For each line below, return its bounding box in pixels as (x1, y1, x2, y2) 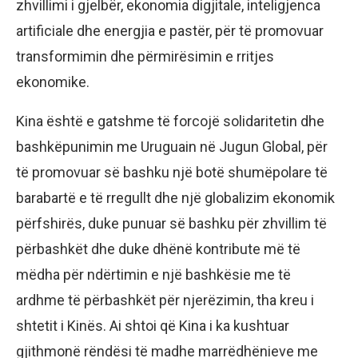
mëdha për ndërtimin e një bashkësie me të (16, 266, 291, 284)
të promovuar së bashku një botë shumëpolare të (16, 164, 328, 181)
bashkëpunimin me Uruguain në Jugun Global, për (16, 138, 328, 156)
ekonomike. (16, 74, 89, 91)
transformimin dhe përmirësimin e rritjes (16, 48, 274, 66)
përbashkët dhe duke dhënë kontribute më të (16, 241, 300, 258)
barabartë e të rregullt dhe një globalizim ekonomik (16, 189, 335, 207)
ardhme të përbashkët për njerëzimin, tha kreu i (16, 292, 314, 309)
